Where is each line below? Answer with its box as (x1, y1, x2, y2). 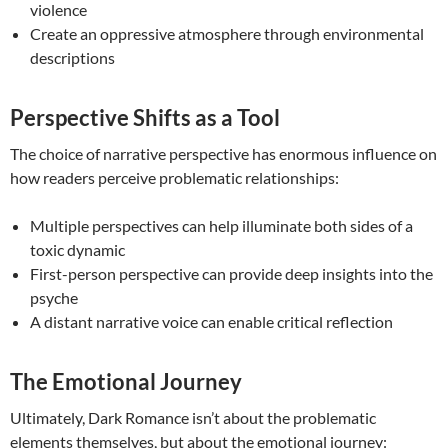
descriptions (30, 48, 115, 68)
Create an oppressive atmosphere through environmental (30, 24, 424, 44)
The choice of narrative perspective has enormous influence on (10, 144, 437, 164)
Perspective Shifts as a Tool (10, 104, 280, 132)
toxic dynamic (30, 240, 125, 260)
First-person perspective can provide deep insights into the (30, 264, 433, 284)
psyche (30, 288, 78, 308)
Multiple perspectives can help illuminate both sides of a (30, 216, 413, 236)
